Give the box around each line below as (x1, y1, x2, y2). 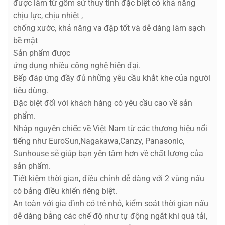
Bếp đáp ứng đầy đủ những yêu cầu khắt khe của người (13, 73, 210, 83)
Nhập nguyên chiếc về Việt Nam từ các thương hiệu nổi (13, 124, 207, 133)
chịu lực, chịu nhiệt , (13, 11, 83, 20)
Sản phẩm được (13, 48, 70, 58)
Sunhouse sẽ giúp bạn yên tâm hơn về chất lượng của (13, 149, 203, 158)
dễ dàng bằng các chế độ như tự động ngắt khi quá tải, (13, 211, 207, 221)
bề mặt (13, 36, 38, 45)
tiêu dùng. (13, 86, 48, 95)
